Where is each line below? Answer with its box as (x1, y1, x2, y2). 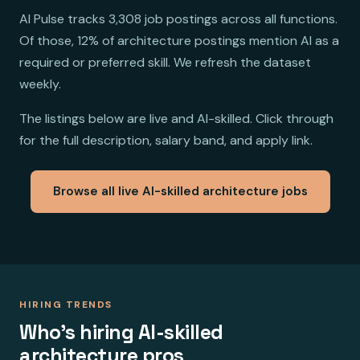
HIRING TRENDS (19, 297, 112, 311)
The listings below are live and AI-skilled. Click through (19, 109, 333, 127)
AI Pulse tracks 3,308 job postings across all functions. (19, 10, 337, 27)
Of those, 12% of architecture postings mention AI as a (19, 31, 339, 49)
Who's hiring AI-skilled (19, 319, 223, 345)
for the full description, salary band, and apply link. (19, 131, 313, 149)
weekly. (19, 75, 61, 92)
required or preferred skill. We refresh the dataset (19, 53, 311, 71)
